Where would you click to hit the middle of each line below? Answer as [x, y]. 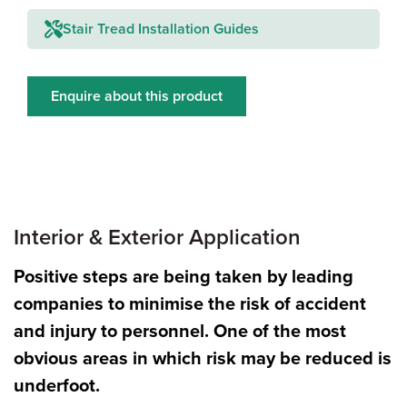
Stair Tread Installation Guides [161, 30]
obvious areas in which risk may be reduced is [203, 359]
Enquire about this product [137, 97]
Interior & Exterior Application [157, 238]
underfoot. [57, 387]
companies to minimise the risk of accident [190, 305]
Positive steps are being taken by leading [184, 278]
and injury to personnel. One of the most [180, 332]
